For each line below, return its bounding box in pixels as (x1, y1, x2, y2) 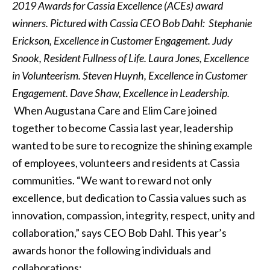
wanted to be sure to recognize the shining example (12, 139, 253, 152)
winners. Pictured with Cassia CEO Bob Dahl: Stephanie (12, 16, 252, 30)
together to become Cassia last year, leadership (12, 121, 233, 135)
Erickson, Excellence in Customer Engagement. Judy (12, 34, 233, 48)
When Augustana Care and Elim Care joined (14, 104, 217, 118)
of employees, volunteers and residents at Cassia (12, 156, 240, 170)
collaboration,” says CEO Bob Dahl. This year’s (12, 226, 227, 240)
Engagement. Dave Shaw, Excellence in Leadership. (12, 86, 230, 100)
